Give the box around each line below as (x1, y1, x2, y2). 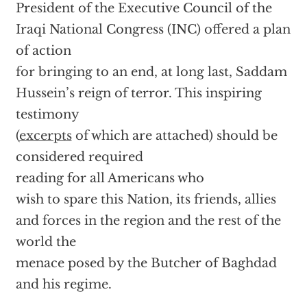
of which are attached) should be (71, 128, 278, 143)
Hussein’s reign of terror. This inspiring (15, 86, 262, 101)
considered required (15, 149, 143, 164)
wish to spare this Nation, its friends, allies (15, 192, 276, 207)
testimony (15, 107, 79, 122)
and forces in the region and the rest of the (15, 213, 281, 228)
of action (15, 43, 71, 58)
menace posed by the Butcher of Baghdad (15, 256, 277, 271)
